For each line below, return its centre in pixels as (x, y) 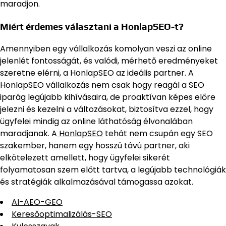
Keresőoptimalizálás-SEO (62, 214)
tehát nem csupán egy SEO (158, 134)
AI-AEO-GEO (37, 202)
